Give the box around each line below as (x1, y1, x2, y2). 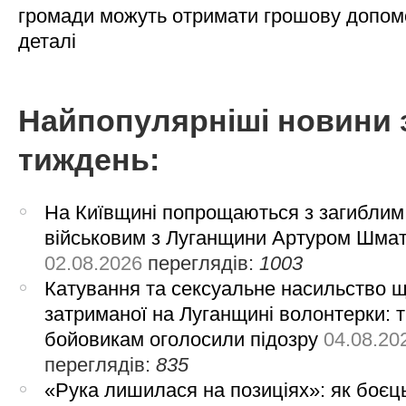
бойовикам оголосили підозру (44, 327, 319, 351)
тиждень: (18, 143, 159, 178)
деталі (18, 29, 76, 53)
